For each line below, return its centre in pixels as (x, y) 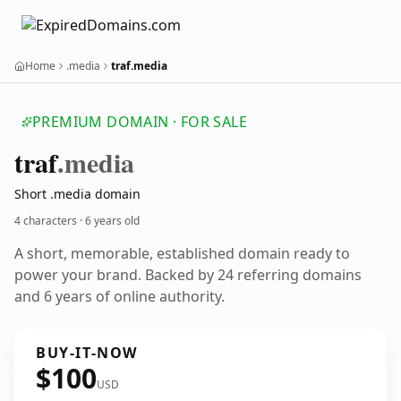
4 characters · (50, 221)
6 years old (112, 221)
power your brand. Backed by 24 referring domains (188, 275)
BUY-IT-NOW (87, 353)
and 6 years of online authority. (119, 296)
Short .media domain (77, 194)
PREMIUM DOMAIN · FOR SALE (140, 122)
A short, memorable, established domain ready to (182, 253)
